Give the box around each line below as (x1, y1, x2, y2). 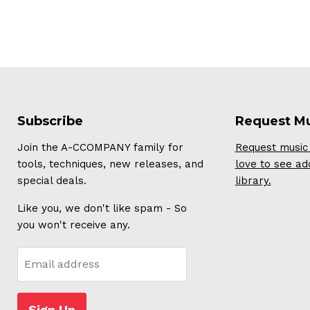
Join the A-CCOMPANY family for (17, 141, 183, 154)
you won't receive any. (17, 219, 130, 232)
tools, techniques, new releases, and (17, 158, 203, 171)
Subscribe (17, 113, 83, 129)
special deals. (17, 174, 86, 188)
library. (235, 174, 271, 188)
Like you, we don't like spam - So (17, 202, 187, 215)
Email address (24, 257, 100, 271)
